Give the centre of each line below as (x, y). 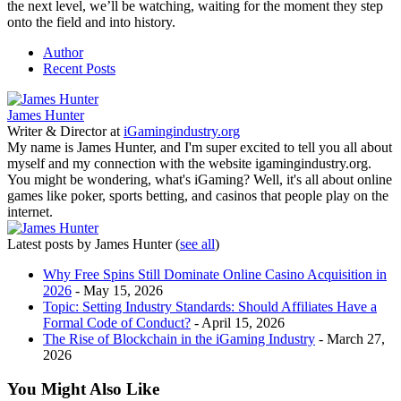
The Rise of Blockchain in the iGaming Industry (179, 338)
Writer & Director (57, 131)
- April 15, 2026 (238, 322)
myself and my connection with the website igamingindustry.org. (189, 163)
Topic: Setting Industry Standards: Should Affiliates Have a (210, 306)
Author (63, 52)
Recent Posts (79, 68)
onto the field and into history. (91, 21)
